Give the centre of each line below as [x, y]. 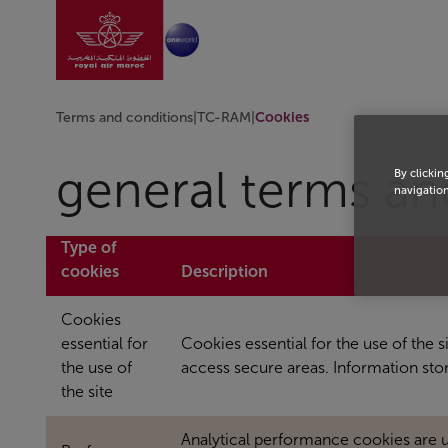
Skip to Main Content [74, 17]
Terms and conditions [124, 118]
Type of [88, 248]
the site [86, 392]
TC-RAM [224, 118]
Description [224, 272]
